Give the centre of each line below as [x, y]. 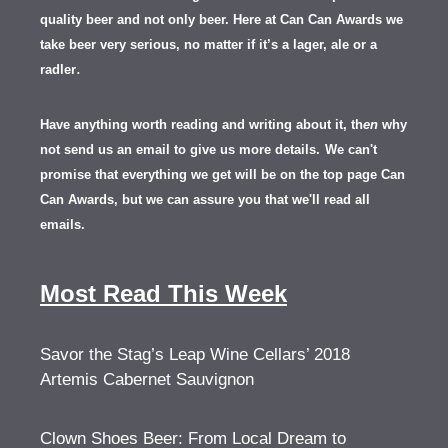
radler [58, 70]
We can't [351, 150]
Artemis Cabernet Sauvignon [147, 380]
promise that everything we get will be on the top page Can [222, 175]
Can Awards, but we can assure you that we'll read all [205, 200]
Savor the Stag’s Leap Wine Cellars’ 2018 [195, 355]
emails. [62, 225]
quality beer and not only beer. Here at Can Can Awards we [221, 20]
